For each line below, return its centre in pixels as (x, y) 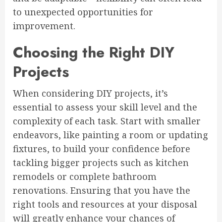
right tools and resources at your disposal (105, 204)
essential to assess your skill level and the (105, 107)
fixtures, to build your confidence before (102, 149)
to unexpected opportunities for (83, 12)
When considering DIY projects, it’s (90, 93)
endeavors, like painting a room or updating (111, 135)
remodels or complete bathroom (85, 176)
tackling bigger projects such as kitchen (101, 163)
